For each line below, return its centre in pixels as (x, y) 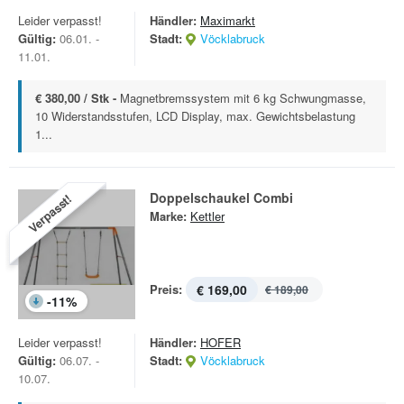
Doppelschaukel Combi (221, 197)
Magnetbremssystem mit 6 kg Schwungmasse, (243, 98)
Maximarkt (228, 20)
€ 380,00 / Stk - (78, 98)
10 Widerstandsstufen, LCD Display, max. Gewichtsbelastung (195, 116)
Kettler (207, 216)
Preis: (166, 289)
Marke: (168, 216)
